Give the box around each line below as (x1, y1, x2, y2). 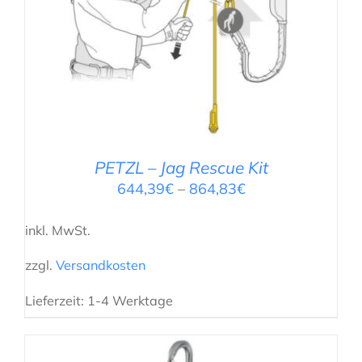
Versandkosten (56, 257, 145, 274)
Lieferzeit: (25, 292, 87, 309)
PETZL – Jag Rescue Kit (94, 157, 268, 179)
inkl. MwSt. (25, 222, 90, 239)
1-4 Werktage (87, 292, 173, 309)
